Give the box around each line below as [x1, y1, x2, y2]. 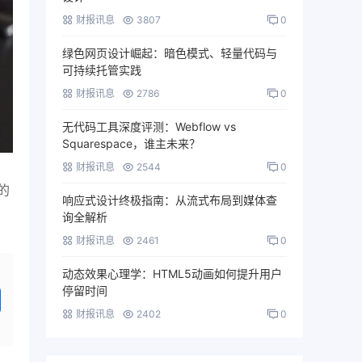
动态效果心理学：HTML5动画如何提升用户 [62, 267, 282, 281]
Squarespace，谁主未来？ [62, 137, 200, 151]
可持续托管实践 [62, 63, 141, 78]
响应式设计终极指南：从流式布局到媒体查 [62, 193, 277, 208]
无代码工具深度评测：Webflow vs [62, 120, 236, 134]
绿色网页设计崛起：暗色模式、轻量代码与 [62, 46, 277, 61]
